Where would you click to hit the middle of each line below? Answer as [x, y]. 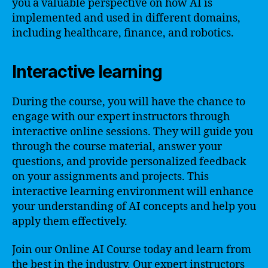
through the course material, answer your [117, 147]
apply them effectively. [70, 221]
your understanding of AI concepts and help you [134, 206]
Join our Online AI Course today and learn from [132, 250]
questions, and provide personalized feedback [129, 162]
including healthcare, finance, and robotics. [123, 33]
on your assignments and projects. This [110, 176]
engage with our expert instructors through [121, 117]
